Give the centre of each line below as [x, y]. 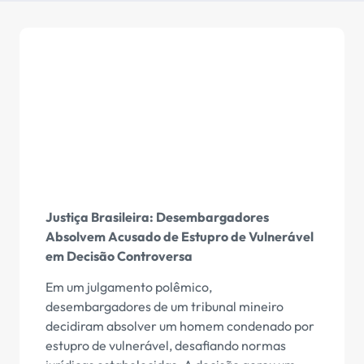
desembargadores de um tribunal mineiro [165, 307]
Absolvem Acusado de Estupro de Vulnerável [180, 236]
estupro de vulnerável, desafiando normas [166, 346]
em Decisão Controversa [119, 256]
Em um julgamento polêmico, [129, 287]
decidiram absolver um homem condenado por [180, 326]
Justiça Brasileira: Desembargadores [157, 217]
